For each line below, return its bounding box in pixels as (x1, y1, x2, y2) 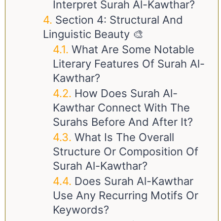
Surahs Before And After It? (53, 115, 193, 128)
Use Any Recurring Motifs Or (53, 189, 198, 202)
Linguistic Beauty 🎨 (43, 28, 144, 40)
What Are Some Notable (72, 43, 194, 56)
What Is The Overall (74, 131, 174, 144)
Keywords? (53, 203, 109, 216)
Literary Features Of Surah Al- (53, 57, 205, 70)
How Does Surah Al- (74, 87, 178, 100)
